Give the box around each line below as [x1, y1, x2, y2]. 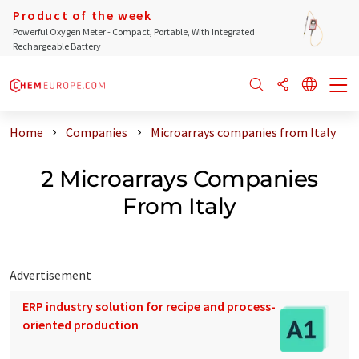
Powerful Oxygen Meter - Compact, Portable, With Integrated [13, 26, 255, 38]
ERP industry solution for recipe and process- [22, 297, 276, 314]
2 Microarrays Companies [41, 164, 318, 192]
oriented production [22, 316, 139, 333]
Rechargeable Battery [13, 40, 101, 52]
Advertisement [10, 266, 91, 283]
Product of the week [13, 7, 152, 23]
